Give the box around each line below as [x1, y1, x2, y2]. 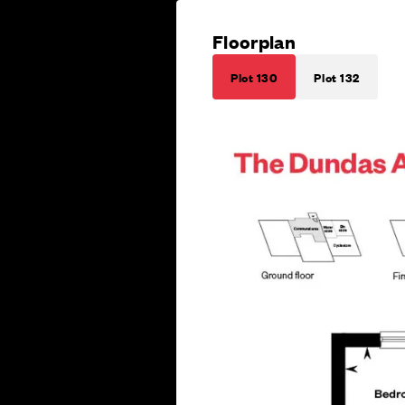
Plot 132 [314, 67, 360, 86]
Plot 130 [231, 67, 278, 86]
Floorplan [212, 28, 297, 53]
